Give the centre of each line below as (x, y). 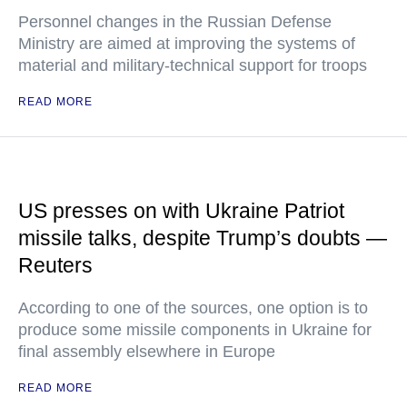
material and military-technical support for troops (193, 65)
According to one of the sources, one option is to (193, 308)
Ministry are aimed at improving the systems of (187, 44)
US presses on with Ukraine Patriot (181, 211)
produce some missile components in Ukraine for (195, 330)
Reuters (55, 265)
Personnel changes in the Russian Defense (175, 22)
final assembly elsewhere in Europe (147, 352)
